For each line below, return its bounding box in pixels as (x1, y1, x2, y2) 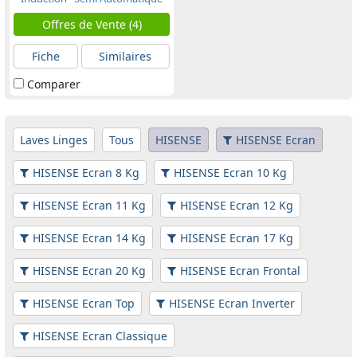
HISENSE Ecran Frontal (180, 263, 300, 279)
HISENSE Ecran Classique (33, 328, 167, 344)
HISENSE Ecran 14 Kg (33, 230, 146, 246)
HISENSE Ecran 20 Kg (33, 263, 146, 279)
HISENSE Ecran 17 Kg (180, 230, 293, 246)
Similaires (99, 49, 152, 65)
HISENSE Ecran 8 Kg (33, 165, 139, 181)
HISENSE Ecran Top (33, 296, 135, 312)
